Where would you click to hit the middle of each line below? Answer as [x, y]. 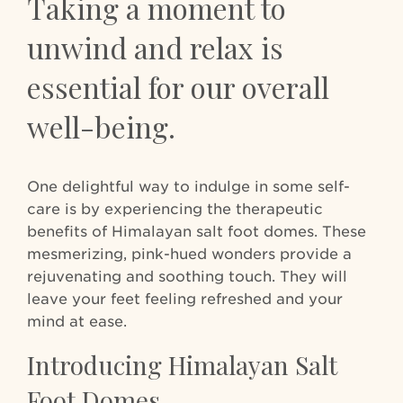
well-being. [101, 126]
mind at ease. [77, 322]
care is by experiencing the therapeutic [175, 209]
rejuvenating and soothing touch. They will [187, 277]
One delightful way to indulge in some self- [188, 187]
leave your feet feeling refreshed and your [185, 299]
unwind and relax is [155, 47]
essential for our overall [178, 87]
